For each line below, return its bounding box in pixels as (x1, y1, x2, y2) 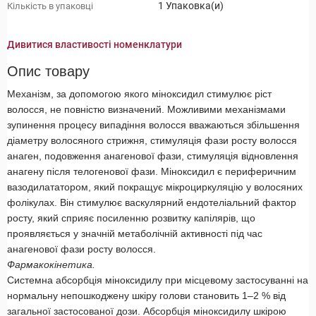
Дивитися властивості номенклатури (7, 39, 182, 51)
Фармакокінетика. (7, 259, 95, 271)
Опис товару (7, 63, 90, 80)
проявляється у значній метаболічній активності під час (7, 228, 262, 240)
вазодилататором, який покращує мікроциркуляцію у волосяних (7, 181, 303, 193)
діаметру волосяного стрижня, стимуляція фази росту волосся (7, 135, 297, 147)
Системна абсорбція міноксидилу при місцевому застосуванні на (7, 274, 308, 286)
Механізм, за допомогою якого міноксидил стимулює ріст (7, 88, 272, 100)
